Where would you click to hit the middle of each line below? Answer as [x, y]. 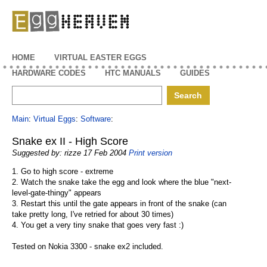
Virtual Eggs [55, 119]
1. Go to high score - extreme [63, 171]
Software [96, 119]
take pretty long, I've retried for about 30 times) [93, 214]
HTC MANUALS [133, 73]
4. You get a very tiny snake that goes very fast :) [98, 225]
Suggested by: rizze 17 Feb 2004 [70, 153]
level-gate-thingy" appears [57, 193]
